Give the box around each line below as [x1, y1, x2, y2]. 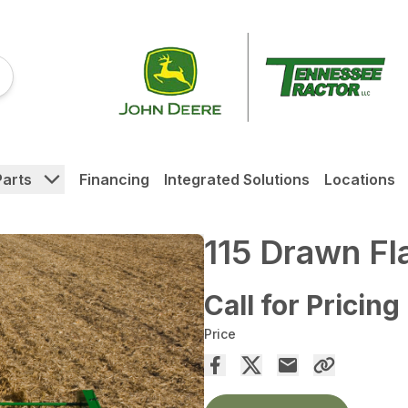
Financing [78, 169, 149, 189]
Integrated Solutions [163, 169, 310, 189]
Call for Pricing [204, 288, 400, 321]
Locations [323, 169, 395, 189]
